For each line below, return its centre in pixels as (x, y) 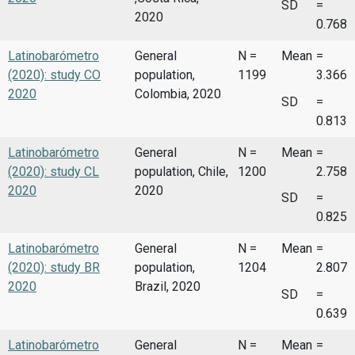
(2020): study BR (54, 268)
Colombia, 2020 (178, 94)
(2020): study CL (53, 171)
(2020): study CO (54, 75)
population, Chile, (181, 171)
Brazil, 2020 (168, 287)
